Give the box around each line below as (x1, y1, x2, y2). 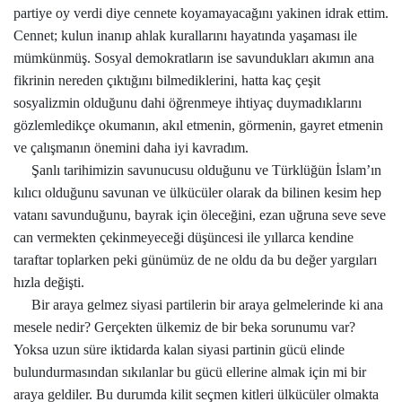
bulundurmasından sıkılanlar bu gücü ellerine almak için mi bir (13, 364, 366, 380)
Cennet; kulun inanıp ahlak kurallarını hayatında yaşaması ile (13, 28, 357, 43)
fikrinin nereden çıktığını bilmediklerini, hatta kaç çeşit (13, 73, 320, 88)
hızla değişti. (13, 275, 84, 290)
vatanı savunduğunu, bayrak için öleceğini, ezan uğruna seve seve (13, 207, 386, 223)
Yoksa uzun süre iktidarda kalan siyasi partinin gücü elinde (13, 342, 345, 357)
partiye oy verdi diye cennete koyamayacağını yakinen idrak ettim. (13, 5, 389, 21)
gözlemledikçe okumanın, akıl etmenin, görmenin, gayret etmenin (13, 118, 383, 133)
